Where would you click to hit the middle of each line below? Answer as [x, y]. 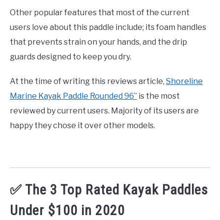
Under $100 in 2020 [67, 211]
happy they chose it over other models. [82, 126]
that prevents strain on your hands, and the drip [98, 42]
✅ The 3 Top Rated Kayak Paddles [109, 190]
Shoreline [184, 82]
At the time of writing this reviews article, [88, 82]
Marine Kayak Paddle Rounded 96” [73, 96]
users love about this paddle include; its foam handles [108, 27]
